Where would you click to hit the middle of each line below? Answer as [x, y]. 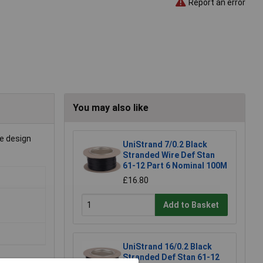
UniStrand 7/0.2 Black [165, 145]
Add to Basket [191, 205]
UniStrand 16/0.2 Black [167, 247]
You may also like [111, 108]
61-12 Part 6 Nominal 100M [175, 166]
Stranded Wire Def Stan [169, 155]
